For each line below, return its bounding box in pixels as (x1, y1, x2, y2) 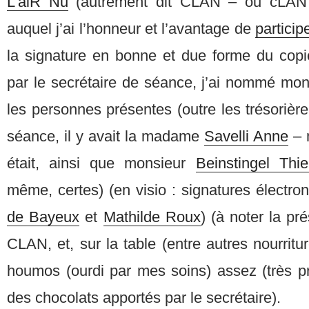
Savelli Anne (204, 128, 288, 146)
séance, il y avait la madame (7, 128, 204, 146)
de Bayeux (7, 208, 80, 226)
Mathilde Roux (103, 208, 201, 226)
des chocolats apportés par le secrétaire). (7, 289, 281, 307)
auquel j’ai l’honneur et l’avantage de (7, 20, 255, 38)
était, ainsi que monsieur (7, 154, 196, 172)
